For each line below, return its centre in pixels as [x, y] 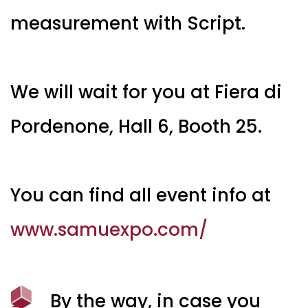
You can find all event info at [141, 195]
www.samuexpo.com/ [109, 229]
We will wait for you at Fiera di [146, 92]
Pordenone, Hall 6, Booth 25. [141, 126]
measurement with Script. [128, 23]
